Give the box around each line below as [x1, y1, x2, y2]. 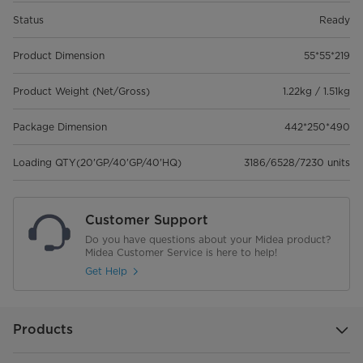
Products [13, 321, 73, 337]
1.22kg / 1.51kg [283, 84, 350, 97]
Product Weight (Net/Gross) [13, 84, 150, 97]
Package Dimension [13, 120, 107, 133]
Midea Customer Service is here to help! [85, 246, 277, 258]
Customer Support [85, 211, 208, 228]
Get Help [85, 265, 127, 278]
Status [13, 13, 44, 26]
